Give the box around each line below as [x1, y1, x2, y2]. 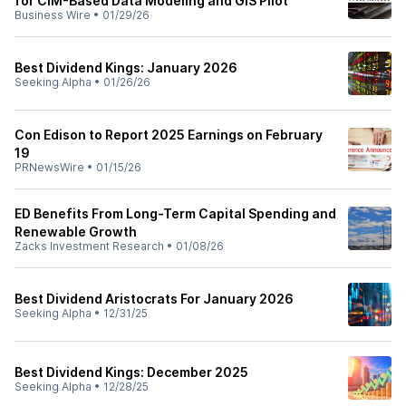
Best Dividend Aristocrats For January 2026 [14, 291, 294, 306]
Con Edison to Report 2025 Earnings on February [14, 127, 323, 142]
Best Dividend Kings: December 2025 [14, 364, 248, 380]
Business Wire [14, 8, 91, 22]
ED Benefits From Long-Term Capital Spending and [14, 206, 336, 221]
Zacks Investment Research [14, 239, 164, 253]
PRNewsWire [14, 160, 84, 174]
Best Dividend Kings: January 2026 [14, 60, 237, 75]
